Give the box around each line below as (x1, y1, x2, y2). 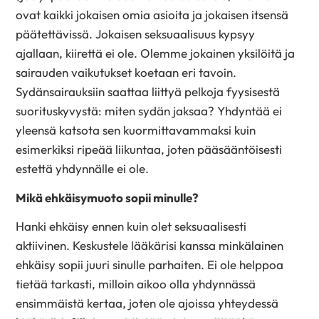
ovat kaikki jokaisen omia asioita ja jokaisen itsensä (16, 7, 289, 23)
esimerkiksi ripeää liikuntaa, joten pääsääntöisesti (16, 142, 283, 157)
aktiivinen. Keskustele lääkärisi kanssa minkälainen (16, 238, 284, 253)
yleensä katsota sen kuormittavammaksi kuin (16, 122, 256, 138)
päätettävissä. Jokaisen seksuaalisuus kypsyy (16, 26, 256, 42)
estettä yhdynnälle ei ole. (16, 161, 150, 177)
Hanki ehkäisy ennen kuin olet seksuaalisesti (16, 219, 247, 234)
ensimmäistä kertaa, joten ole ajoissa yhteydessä (16, 296, 279, 311)
